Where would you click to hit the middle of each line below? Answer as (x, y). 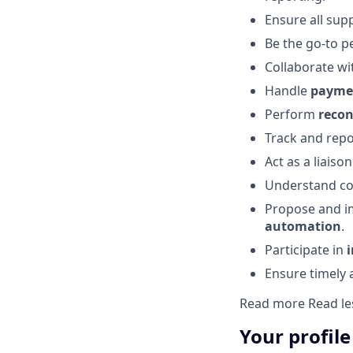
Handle (288, 90)
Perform (292, 114)
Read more (274, 303)
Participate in (306, 249)
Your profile (295, 336)
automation (303, 226)
